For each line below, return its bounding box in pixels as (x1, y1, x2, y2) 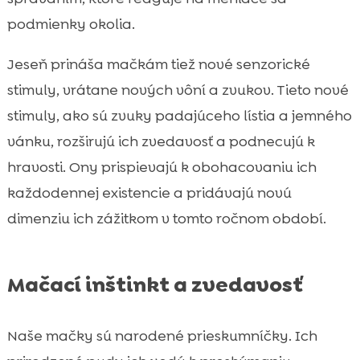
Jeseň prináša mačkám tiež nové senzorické (6, 54, 310, 74)
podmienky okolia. (6, 14, 135, 34)
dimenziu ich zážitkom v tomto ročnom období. (6, 208, 326, 228)
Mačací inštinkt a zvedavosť (6, 270, 303, 298)
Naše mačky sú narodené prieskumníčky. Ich (6, 325, 317, 346)
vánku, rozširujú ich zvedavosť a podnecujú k (6, 131, 315, 151)
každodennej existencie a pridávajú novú (6, 182, 292, 202)
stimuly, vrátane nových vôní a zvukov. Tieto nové (6, 80, 349, 100)
